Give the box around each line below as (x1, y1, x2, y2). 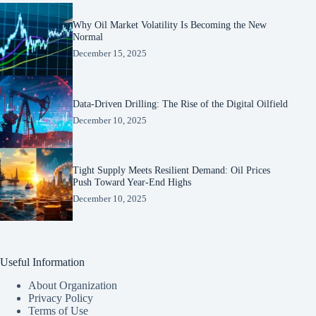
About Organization (28, 279, 117, 292)
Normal (73, 31, 104, 43)
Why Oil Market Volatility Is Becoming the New (73, 19, 267, 31)
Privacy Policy (28, 292, 93, 305)
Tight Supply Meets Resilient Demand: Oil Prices (73, 164, 271, 176)
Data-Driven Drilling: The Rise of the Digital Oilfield (73, 97, 288, 109)
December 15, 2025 (73, 48, 147, 59)
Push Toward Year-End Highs (73, 176, 192, 188)
